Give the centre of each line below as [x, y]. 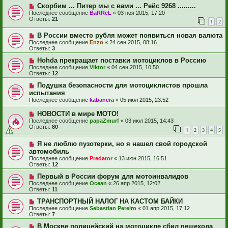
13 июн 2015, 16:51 [143, 159]
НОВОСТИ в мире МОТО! [78, 114]
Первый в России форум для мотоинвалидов [112, 177]
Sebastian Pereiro [113, 208]
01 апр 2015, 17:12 [166, 208]
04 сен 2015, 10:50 [135, 67]
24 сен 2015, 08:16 [133, 42]
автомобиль [49, 152]
